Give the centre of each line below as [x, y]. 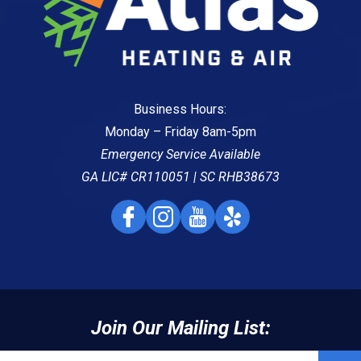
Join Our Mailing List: [180, 328]
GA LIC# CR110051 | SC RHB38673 [180, 176]
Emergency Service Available [180, 154]
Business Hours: [180, 109]
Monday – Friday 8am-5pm [180, 131]
